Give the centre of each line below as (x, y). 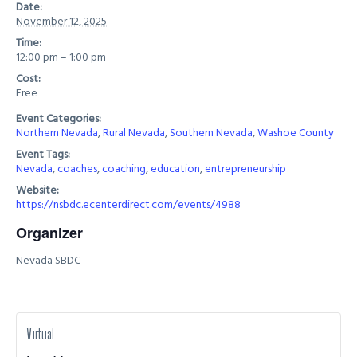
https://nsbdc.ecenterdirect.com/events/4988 (128, 205)
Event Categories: (59, 119)
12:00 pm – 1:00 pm (61, 57)
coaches (77, 169)
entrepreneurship (245, 169)
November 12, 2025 (61, 22)
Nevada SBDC (48, 261)
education (175, 169)
